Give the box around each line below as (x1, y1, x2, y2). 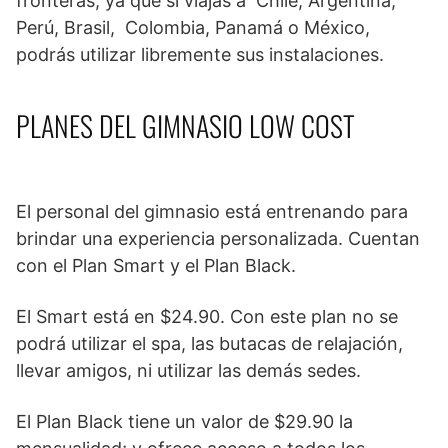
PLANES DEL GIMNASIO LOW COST (16, 105, 355, 147)
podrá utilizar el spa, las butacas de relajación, (16, 333, 403, 355)
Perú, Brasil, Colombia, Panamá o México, (16, 17, 370, 39)
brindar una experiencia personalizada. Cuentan (16, 228, 420, 250)
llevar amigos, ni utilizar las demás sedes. (16, 360, 361, 382)
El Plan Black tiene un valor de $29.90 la (16, 411, 353, 433)
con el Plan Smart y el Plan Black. (16, 255, 296, 277)
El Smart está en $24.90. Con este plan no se (16, 306, 398, 328)
